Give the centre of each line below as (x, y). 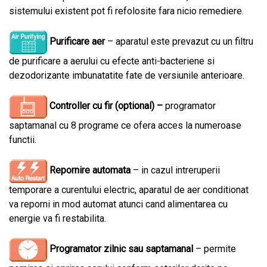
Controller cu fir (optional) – (107, 106)
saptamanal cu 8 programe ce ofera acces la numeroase (125, 125)
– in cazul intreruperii (175, 170)
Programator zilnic (86, 249)
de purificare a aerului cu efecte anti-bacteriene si (112, 61)
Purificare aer (77, 42)
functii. (23, 140)
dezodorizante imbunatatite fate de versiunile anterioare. (127, 75)
